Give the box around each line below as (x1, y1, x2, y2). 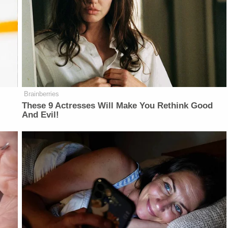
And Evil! (22, 110, 60, 120)
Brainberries (24, 90, 60, 98)
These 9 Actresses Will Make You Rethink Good (22, 101, 213, 111)
